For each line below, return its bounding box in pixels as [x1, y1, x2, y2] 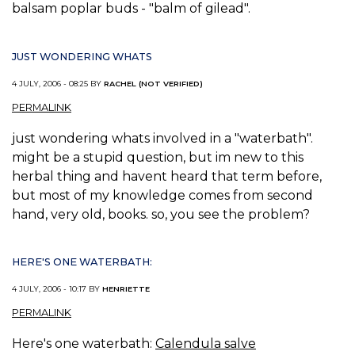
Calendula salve [155, 335, 256, 351]
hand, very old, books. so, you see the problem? [12, 206, 310, 222]
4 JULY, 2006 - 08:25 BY [12, 79, 104, 89]
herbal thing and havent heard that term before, [12, 168, 322, 184]
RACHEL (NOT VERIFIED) [104, 79, 203, 89]
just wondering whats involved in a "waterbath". [12, 130, 313, 146]
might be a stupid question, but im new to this [12, 149, 303, 165]
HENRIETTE [102, 284, 150, 294]
